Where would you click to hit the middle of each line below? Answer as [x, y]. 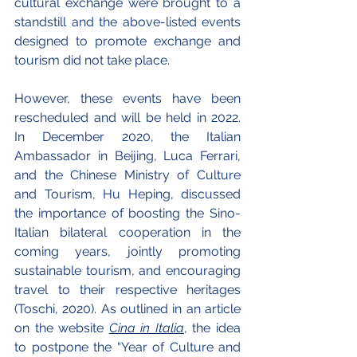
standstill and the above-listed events [127, 22]
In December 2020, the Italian [127, 136]
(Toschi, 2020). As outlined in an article [127, 308]
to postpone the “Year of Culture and [127, 347]
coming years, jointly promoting [127, 251]
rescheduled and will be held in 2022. [127, 117]
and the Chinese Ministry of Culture [127, 175]
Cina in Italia [146, 328]
